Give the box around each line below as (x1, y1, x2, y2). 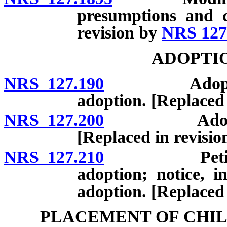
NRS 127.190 (4, 73, 104, 93)
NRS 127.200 (4, 110, 104, 130)
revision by (77, 23, 162, 42)
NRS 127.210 (4, 147, 104, 167)
